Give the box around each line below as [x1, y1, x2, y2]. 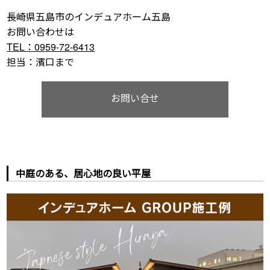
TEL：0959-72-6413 [7, 39, 95, 54]
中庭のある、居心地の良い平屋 [16, 166, 151, 180]
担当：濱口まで [7, 54, 75, 69]
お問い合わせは [7, 24, 75, 39]
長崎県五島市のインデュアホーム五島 [7, 9, 181, 24]
